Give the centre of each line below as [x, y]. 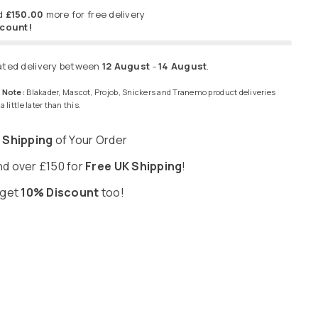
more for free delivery [95, 14]
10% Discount [60, 193]
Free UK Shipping [134, 166]
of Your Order [90, 140]
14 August [183, 66]
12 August [126, 66]
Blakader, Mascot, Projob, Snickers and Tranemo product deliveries [150, 92]
